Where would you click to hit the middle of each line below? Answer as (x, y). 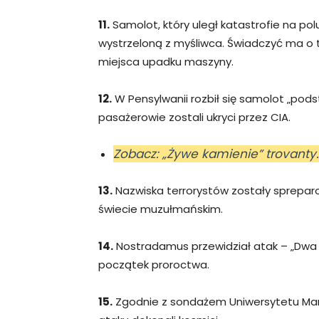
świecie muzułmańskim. (161, 209)
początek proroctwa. (154, 264)
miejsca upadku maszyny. (166, 61)
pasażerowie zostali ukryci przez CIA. (194, 117)
